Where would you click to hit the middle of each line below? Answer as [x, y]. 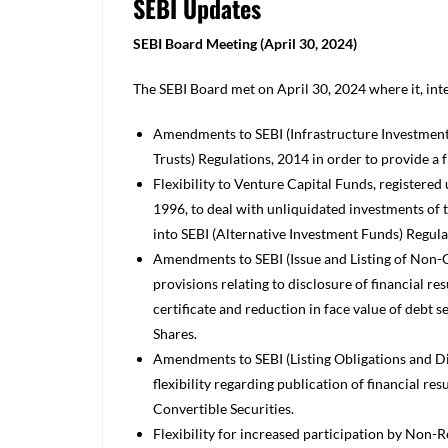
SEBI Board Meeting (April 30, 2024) [246, 43]
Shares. [176, 333]
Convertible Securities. [225, 408]
